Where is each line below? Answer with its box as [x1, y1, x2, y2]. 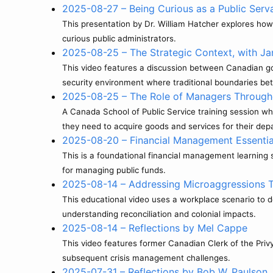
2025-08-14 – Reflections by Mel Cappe [62, 222, 247, 234]
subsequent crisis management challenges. [62, 253, 230, 263]
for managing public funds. [62, 165, 166, 175]
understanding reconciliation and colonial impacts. [62, 209, 256, 219]
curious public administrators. [62, 34, 176, 43]
